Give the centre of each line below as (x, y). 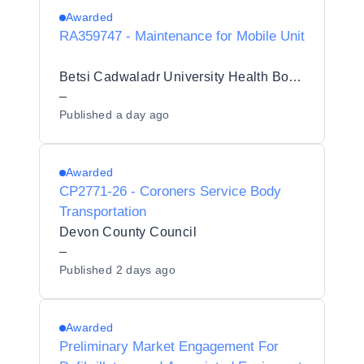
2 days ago (145, 270)
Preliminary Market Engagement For (169, 347)
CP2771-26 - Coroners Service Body (170, 191)
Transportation (103, 212)
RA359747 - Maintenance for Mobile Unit (182, 36)
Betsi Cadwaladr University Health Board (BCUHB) (295, 77)
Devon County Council (128, 232)
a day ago (143, 115)
